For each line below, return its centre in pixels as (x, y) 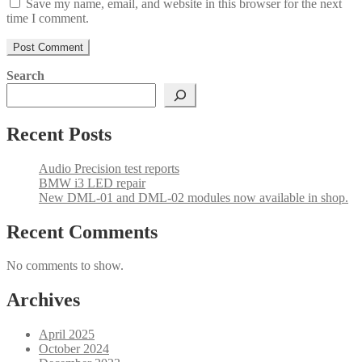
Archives (43, 300)
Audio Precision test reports (109, 168)
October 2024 (74, 349)
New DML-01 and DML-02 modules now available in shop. (194, 197)
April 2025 (67, 335)
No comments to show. (65, 266)
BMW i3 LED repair (92, 183)
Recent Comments (82, 232)
